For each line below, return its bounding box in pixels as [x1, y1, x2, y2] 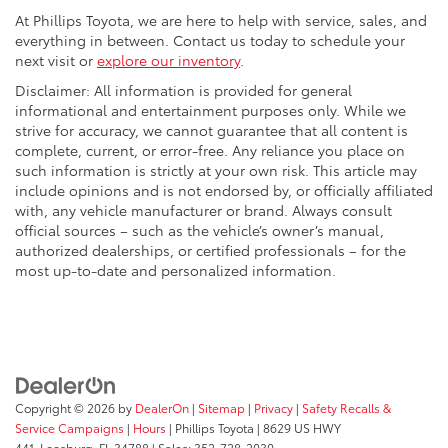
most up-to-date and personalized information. [15, 259, 336, 280]
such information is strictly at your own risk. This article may [15, 159, 417, 180]
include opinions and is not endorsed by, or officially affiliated [15, 179, 433, 200]
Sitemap [198, 399, 245, 417]
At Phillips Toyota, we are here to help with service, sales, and [15, 9, 427, 30]
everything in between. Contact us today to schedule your [15, 29, 405, 50]
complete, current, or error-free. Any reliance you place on [15, 139, 405, 160]
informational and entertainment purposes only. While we [15, 99, 406, 120]
